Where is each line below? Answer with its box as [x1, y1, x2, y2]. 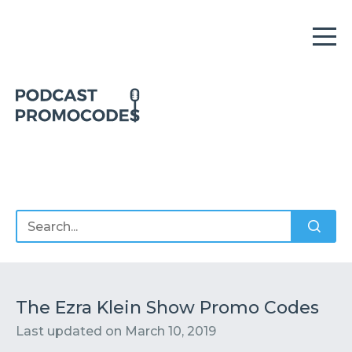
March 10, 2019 [125, 324, 216, 339]
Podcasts [251, 285, 312, 300]
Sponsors [159, 285, 219, 300]
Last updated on [16, 324, 125, 339]
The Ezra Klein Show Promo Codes [16, 297, 319, 318]
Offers [87, 285, 127, 300]
